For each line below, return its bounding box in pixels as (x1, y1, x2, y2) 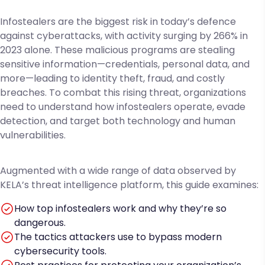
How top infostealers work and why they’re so (14, 201, 227, 215)
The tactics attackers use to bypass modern (14, 230, 222, 244)
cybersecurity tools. (14, 244, 106, 258)
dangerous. (14, 215, 66, 230)
